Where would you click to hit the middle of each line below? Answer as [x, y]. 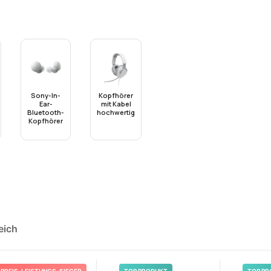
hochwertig [116, 112]
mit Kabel [116, 104]
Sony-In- [46, 95]
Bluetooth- [46, 112]
